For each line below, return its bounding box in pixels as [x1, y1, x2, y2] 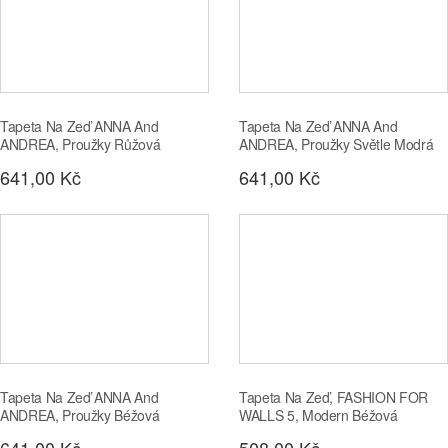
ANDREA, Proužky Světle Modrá [239, 134, 434, 154]
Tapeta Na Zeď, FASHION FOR [239, 387, 428, 407]
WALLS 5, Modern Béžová [239, 405, 398, 425]
